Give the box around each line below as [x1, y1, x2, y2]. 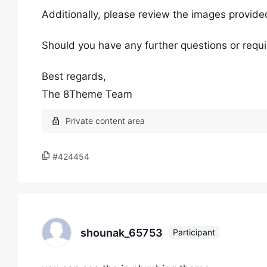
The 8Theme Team [42, 88, 132, 100]
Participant [173, 227, 215, 237]
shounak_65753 [80, 226, 163, 239]
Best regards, [42, 70, 106, 82]
